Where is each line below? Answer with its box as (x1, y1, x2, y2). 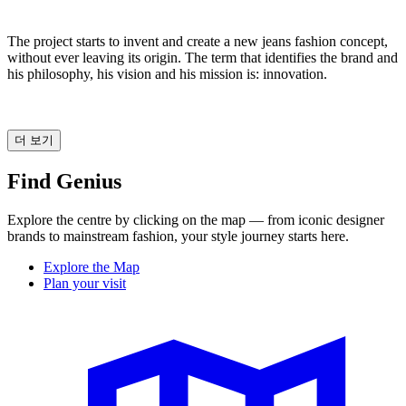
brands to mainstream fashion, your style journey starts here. (7, 227, 349, 244)
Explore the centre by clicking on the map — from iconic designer (7, 211, 384, 227)
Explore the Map (43, 258, 140, 275)
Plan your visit (43, 275, 126, 291)
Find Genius (7, 169, 121, 193)
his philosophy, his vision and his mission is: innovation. (7, 65, 327, 82)
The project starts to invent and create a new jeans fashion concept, (7, 33, 388, 49)
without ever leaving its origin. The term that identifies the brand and (7, 49, 398, 65)
